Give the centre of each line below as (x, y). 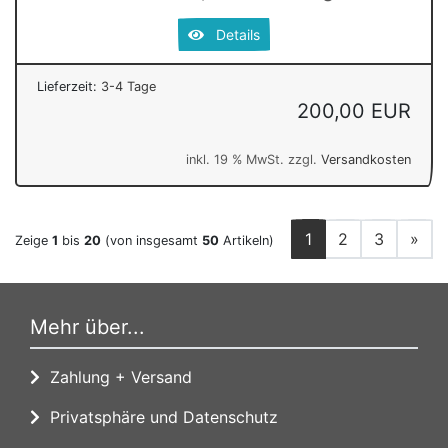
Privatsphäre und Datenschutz (159, 416)
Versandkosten (366, 159)
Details (232, 34)
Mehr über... (87, 326)
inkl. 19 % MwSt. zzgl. (253, 159)
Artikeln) (246, 240)
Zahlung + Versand (116, 376)
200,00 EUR (354, 110)
